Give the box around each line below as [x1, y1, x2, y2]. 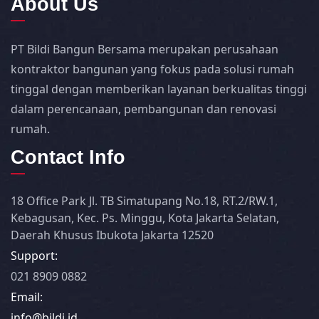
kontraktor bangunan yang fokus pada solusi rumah [11, 61, 294, 78]
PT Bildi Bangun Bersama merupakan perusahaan [11, 41, 278, 58]
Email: [11, 289, 43, 305]
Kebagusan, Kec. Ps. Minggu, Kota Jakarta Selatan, [11, 210, 279, 226]
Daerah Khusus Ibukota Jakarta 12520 [11, 227, 214, 244]
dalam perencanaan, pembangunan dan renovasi [11, 101, 276, 117]
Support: [11, 248, 58, 264]
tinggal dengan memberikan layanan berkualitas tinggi [11, 81, 307, 98]
